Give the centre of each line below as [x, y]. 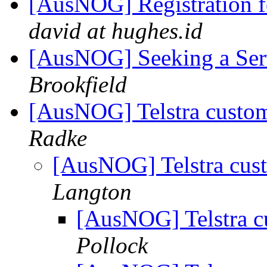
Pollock [112, 246]
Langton [92, 192]
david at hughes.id [116, 31]
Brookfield [78, 85]
